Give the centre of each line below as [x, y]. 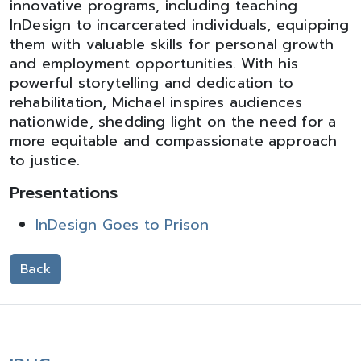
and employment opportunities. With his [154, 64]
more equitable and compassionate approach [174, 141]
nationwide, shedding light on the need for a [173, 122]
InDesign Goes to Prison [122, 225]
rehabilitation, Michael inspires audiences [156, 102]
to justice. [45, 160]
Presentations [64, 193]
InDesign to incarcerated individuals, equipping [180, 25]
